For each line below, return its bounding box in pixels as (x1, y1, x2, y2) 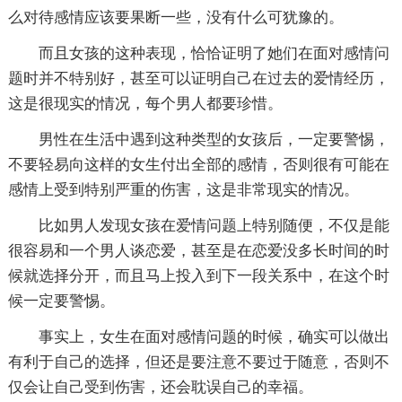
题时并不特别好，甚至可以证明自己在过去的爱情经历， (7, 69, 389, 87)
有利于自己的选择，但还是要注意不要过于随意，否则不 (7, 353, 389, 371)
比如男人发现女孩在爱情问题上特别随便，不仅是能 (38, 216, 389, 234)
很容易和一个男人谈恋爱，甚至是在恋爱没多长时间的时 (7, 241, 389, 259)
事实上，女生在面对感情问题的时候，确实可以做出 (38, 328, 389, 345)
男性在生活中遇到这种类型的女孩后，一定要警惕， (38, 130, 389, 148)
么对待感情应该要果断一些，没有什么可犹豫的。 (7, 8, 344, 26)
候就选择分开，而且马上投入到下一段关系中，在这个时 (7, 267, 389, 284)
